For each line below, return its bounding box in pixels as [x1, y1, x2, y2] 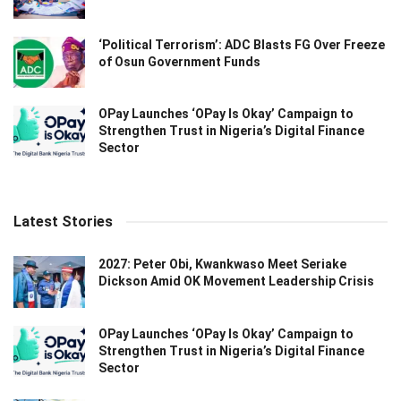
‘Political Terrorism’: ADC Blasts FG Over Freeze [98, 38, 385, 53]
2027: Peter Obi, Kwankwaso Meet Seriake [98, 257, 346, 272]
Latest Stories [13, 213, 113, 231]
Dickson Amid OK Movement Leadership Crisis [98, 274, 374, 289]
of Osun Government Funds [98, 55, 260, 70]
